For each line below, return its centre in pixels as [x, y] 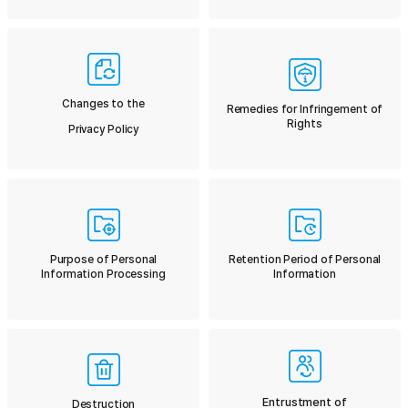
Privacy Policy [103, 129]
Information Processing [103, 274]
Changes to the [103, 103]
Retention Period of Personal [305, 259]
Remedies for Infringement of [305, 109]
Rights [305, 123]
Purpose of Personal [103, 259]
